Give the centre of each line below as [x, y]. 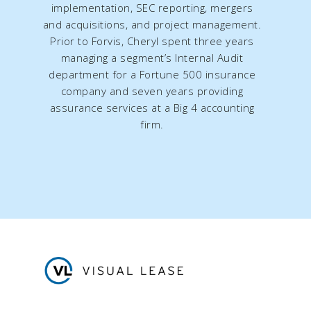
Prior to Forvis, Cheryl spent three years [152, 41]
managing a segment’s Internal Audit [152, 58]
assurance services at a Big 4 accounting [152, 108]
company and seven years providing [152, 91]
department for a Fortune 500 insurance [152, 75]
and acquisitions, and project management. [152, 25]
